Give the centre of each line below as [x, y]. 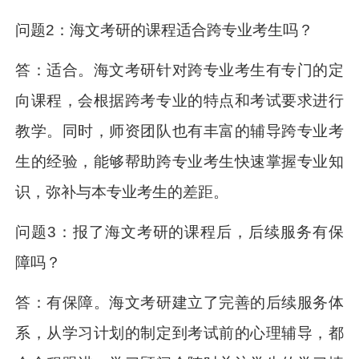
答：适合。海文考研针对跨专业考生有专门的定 [179, 71]
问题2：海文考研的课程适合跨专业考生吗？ [165, 30]
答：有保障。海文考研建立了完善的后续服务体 [179, 303]
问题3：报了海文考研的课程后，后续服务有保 [179, 232]
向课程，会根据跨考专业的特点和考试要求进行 [179, 101]
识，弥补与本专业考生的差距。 [122, 192]
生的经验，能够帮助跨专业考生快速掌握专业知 [179, 162]
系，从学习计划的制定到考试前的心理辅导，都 [179, 333]
